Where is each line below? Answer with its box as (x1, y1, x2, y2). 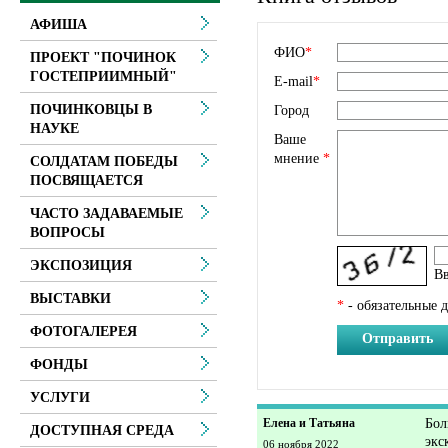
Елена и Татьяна (263, 415, 355, 430)
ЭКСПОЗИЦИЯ (30, 258, 132, 273)
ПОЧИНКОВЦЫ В (30, 102, 152, 117)
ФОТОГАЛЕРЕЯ (30, 324, 137, 339)
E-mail (274, 73, 313, 89)
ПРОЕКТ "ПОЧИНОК (30, 50, 176, 65)
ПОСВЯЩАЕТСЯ (30, 173, 143, 188)
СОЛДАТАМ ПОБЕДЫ (30, 154, 178, 169)
